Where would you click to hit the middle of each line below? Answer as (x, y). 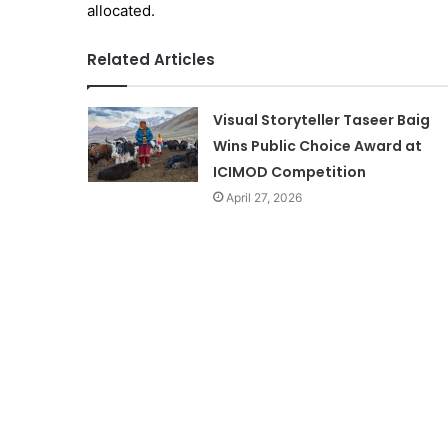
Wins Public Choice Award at (317, 145)
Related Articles (151, 59)
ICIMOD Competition (289, 171)
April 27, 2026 (263, 197)
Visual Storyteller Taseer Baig (321, 119)
